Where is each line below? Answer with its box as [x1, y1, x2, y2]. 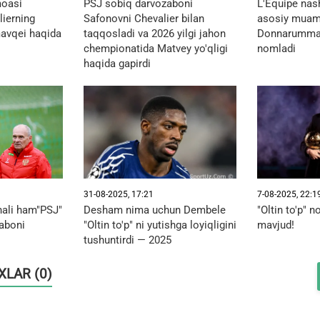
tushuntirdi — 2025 [83, 233, 171, 246]
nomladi [256, 41, 296, 55]
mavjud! [256, 218, 294, 231]
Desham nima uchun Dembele [83, 203, 226, 216]
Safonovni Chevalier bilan [83, 11, 204, 25]
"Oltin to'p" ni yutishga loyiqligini [83, 218, 236, 231]
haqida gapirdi [83, 56, 151, 70]
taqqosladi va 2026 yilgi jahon [83, 26, 226, 40]
